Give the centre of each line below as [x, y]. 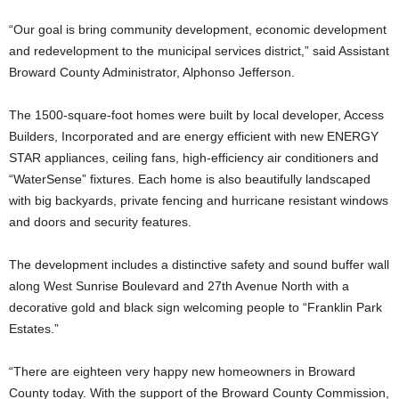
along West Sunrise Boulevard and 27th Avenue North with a [179, 286]
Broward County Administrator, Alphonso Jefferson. [152, 72]
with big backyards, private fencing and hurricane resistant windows [199, 200]
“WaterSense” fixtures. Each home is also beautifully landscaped [190, 179]
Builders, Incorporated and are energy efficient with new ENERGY [194, 136]
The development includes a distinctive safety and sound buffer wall [199, 265]
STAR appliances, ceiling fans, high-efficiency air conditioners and [194, 158]
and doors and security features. [100, 222]
